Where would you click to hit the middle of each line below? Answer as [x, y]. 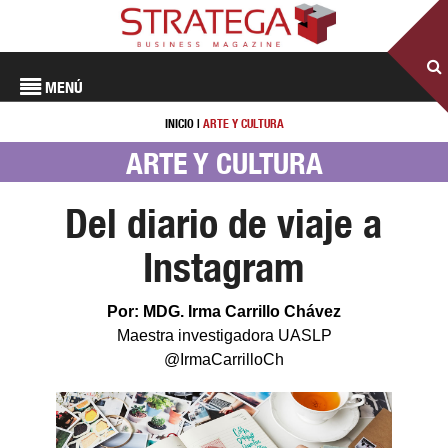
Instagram [224, 267]
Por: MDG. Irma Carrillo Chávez [224, 311]
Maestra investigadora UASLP [224, 335]
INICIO [179, 123]
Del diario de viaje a [224, 223]
